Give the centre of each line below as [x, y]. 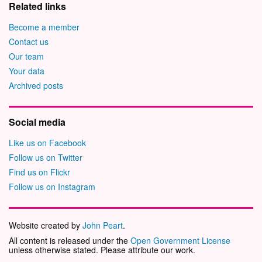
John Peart [103, 225]
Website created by [46, 225]
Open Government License [180, 240]
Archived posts [36, 85]
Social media [37, 122]
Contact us [29, 41]
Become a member [44, 27]
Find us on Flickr [39, 172]
